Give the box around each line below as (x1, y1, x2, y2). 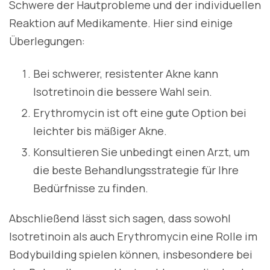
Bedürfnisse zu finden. (33, 181, 148, 196)
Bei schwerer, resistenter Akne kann (33, 66, 218, 81)
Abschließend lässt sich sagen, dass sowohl (9, 211, 231, 226)
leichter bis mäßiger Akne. (33, 124, 167, 139)
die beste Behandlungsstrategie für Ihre (33, 163, 239, 178)
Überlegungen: (9, 34, 85, 49)
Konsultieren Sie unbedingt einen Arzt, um (33, 145, 250, 160)
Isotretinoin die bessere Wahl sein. (33, 84, 212, 99)
